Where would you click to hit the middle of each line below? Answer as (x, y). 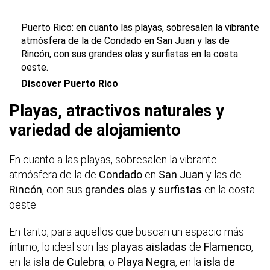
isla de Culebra (69, 262)
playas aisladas (150, 247)
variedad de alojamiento (95, 130)
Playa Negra (146, 262)
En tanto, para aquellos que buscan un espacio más (127, 232)
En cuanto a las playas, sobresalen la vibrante (113, 160)
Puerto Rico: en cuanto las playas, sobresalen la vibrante (140, 28)
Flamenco (228, 247)
